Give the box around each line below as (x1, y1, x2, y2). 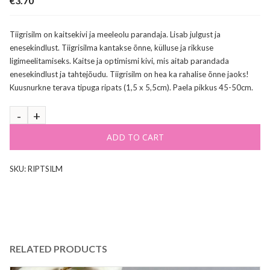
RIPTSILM (28, 163, 63, 174)
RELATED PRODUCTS (10, 242, 107, 254)
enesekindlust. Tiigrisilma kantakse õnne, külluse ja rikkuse (10, 42, 213, 52)
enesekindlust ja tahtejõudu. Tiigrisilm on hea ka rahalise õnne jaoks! (10, 69, 249, 79)
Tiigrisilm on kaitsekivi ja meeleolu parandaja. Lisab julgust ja (10, 29, 221, 39)
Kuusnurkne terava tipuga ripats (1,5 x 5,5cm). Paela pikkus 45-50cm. (10, 82, 253, 92)
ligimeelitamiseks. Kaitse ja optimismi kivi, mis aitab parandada (10, 55, 229, 66)
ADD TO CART (106, 131, 164, 143)
